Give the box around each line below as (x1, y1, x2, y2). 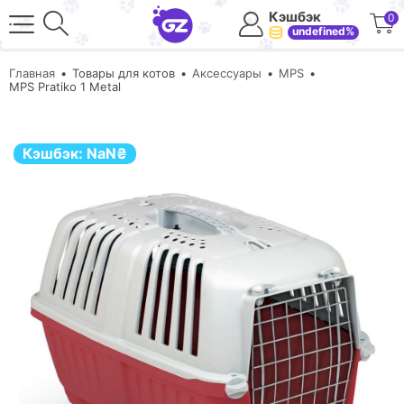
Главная (9, 66, 55, 80)
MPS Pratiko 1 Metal (9, 79, 121, 94)
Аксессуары (192, 66, 262, 80)
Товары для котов (72, 66, 175, 80)
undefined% (292, 24, 354, 38)
